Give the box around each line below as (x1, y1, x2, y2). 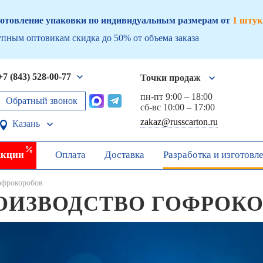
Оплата (55, 149, 86, 160)
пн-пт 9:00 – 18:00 (140, 92, 213, 102)
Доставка (104, 149, 144, 160)
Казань (12, 118, 40, 129)
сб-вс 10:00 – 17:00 (140, 102, 215, 112)
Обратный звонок (6, 95, 77, 106)
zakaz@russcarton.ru (140, 117, 218, 127)
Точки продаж (140, 73, 201, 83)
